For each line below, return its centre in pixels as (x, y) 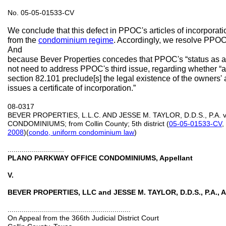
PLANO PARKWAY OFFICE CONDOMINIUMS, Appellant (100, 158)
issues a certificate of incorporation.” (72, 88)
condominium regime (76, 40)
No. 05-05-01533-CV (41, 13)
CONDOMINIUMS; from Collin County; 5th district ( (88, 124)
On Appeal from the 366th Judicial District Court (83, 218)
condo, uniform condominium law (81, 132)
